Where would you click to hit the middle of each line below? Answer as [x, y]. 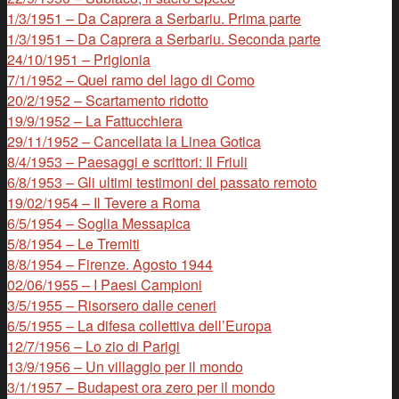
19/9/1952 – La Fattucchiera [95, 120]
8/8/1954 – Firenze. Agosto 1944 [110, 264]
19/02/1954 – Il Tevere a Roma [104, 202]
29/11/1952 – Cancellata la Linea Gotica [134, 141]
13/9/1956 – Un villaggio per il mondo [125, 366]
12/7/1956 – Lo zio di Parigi [94, 346]
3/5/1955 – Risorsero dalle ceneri [112, 305]
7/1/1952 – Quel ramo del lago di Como [131, 79]
